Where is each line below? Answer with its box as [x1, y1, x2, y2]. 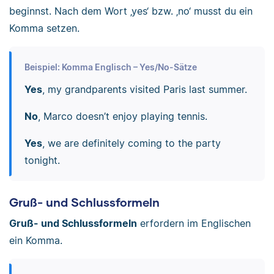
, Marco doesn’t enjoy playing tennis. [37, 109, 207, 122]
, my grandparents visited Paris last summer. [42, 83, 247, 95]
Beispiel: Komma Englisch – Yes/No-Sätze [24, 61, 197, 72]
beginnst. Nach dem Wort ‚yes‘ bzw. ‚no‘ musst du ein [9, 5, 253, 18]
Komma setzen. [9, 22, 80, 35]
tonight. [24, 154, 60, 166]
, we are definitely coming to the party [42, 136, 221, 149]
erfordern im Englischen [137, 217, 251, 229]
